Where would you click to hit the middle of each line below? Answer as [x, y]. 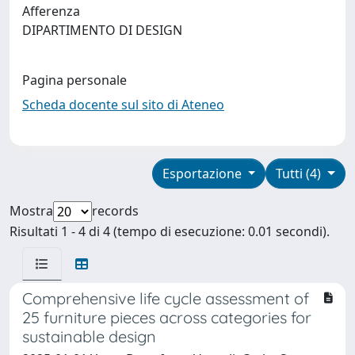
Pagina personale [74, 80]
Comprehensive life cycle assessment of [166, 298]
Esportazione [203, 173]
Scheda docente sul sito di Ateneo [123, 104]
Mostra [31, 210]
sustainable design [89, 336]
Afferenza [51, 11]
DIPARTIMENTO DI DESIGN [105, 30]
